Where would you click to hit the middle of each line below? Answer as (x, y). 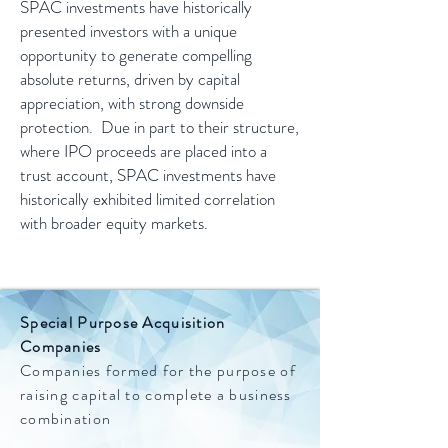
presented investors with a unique (128, 31)
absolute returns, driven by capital (130, 79)
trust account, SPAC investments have (148, 175)
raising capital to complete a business (156, 394)
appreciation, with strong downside (132, 103)
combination (66, 418)
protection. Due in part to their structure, (159, 127)
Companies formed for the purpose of (158, 370)
